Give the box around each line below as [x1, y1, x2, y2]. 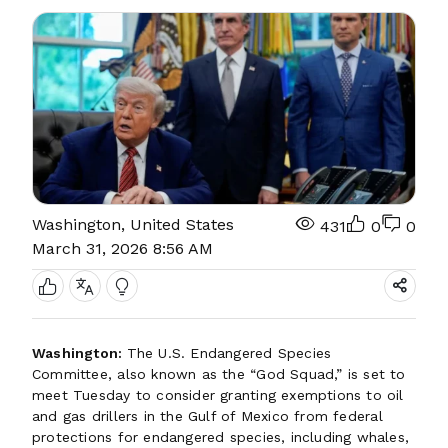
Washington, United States [32, 215, 234, 234]
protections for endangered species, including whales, [32, 429, 410, 445]
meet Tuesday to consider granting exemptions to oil [32, 387, 404, 403]
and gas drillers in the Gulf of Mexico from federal [32, 408, 383, 424]
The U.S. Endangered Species [126, 345, 332, 361]
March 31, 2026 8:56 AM [32, 239, 213, 258]
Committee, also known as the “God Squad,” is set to [32, 366, 406, 382]
